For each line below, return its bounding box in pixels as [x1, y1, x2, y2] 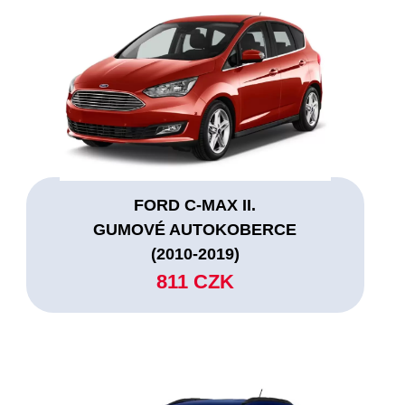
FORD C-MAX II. [134, 195, 257, 214]
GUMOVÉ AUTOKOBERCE [93, 220, 297, 239]
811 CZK [155, 269, 234, 293]
